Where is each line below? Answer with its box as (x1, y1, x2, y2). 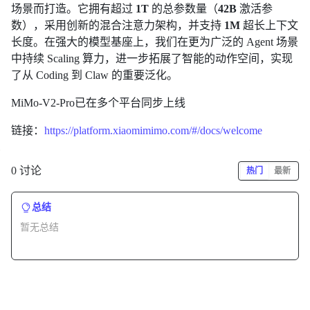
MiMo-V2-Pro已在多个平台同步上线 (11, 96, 185, 109)
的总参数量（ (149, 2, 218, 15)
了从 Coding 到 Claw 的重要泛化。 (11, 69, 178, 81)
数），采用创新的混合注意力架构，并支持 (11, 19, 224, 31)
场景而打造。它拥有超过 (11, 2, 136, 15)
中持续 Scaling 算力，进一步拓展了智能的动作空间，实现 (11, 52, 293, 64)
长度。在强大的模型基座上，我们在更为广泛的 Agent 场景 (11, 35, 298, 48)
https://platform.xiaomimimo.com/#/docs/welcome (44, 124, 262, 136)
